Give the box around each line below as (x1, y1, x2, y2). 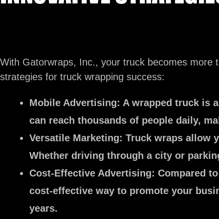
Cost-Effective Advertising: (29, 168, 155, 178)
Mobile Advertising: (29, 97, 120, 108)
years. (29, 203, 58, 214)
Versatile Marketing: (29, 132, 123, 143)
